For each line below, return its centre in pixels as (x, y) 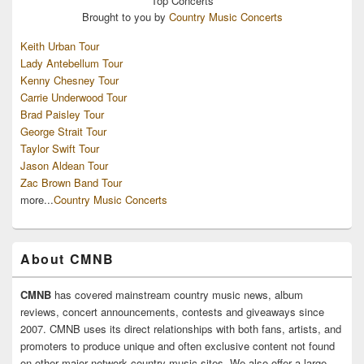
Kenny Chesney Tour (69, 80)
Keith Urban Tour (60, 45)
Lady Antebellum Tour (71, 63)
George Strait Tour (63, 131)
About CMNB (67, 258)
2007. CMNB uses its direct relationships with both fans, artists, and (181, 328)
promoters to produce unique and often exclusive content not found (178, 345)
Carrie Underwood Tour (74, 97)
